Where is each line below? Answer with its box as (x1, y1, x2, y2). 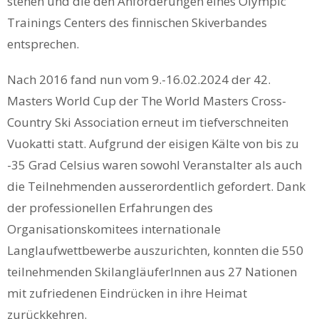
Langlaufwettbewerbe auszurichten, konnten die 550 (7, 242, 303, 259)
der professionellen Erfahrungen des (7, 199, 213, 216)
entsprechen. (7, 36, 79, 53)
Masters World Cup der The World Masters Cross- (7, 93, 286, 110)
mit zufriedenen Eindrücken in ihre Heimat (7, 285, 247, 302)
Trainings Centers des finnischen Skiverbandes (7, 14, 267, 31)
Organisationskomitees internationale (7, 221, 221, 238)
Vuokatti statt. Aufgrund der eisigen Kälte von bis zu (7, 135, 299, 152)
